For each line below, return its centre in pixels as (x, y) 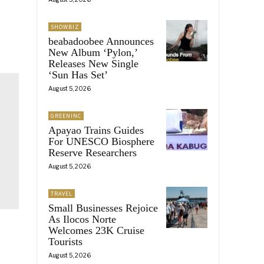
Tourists (65, 241)
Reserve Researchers (93, 152)
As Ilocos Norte (82, 219)
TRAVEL (62, 193)
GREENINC (66, 115)
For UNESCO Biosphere (101, 141)
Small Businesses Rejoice (103, 208)
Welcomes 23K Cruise (96, 230)
